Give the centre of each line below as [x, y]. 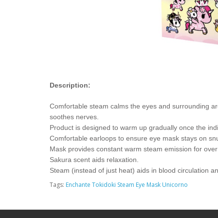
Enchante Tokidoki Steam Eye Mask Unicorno [127, 185]
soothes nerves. [74, 117]
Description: [70, 85]
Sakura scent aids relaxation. [95, 160]
